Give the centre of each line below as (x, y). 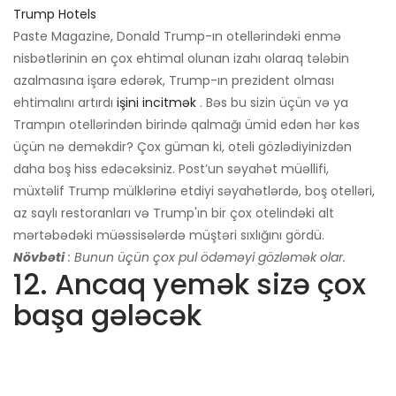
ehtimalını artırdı (65, 103)
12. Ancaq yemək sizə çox (190, 285)
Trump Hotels (55, 15)
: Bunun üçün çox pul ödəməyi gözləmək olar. (207, 258)
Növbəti (39, 258)
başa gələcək (107, 316)
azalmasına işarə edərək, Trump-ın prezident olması (174, 81)
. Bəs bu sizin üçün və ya (272, 103)
